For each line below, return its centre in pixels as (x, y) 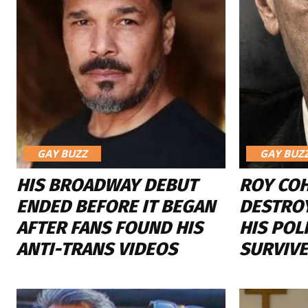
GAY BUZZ (62, 153)
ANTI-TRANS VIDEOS (97, 249)
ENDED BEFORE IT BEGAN (116, 206)
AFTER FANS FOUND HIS (110, 228)
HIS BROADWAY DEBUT (107, 185)
